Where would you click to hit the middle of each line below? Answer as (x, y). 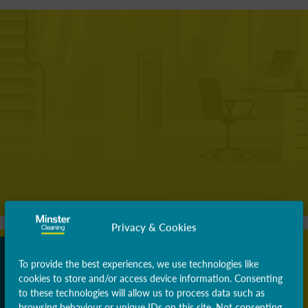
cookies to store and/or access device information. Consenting (151, 278)
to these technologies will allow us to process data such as (142, 293)
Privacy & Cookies (154, 227)
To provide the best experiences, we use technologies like (139, 264)
